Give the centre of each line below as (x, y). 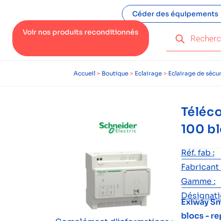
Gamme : (198, 181)
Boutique (115, 73)
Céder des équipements (175, 14)
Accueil (84, 73)
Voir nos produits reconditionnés (81, 32)
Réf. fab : (198, 153)
